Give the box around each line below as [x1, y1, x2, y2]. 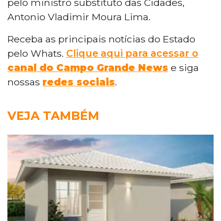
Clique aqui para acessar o [66, 47, 198, 59]
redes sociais [42, 75, 115, 88]
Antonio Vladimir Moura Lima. [7, 10, 150, 23]
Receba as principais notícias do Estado [7, 33, 195, 45]
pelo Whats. [7, 47, 66, 59]
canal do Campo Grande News [7, 61, 168, 74]
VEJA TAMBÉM [7, 108, 99, 123]
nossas [7, 75, 42, 88]
